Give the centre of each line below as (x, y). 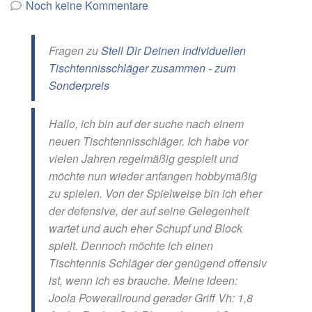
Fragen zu (75, 50)
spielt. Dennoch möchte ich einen (131, 245)
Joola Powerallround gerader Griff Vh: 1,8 (151, 298)
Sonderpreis (79, 85)
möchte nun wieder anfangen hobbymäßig (153, 176)
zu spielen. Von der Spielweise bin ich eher (155, 193)
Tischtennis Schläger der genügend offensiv (158, 263)
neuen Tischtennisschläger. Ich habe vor (148, 141)
